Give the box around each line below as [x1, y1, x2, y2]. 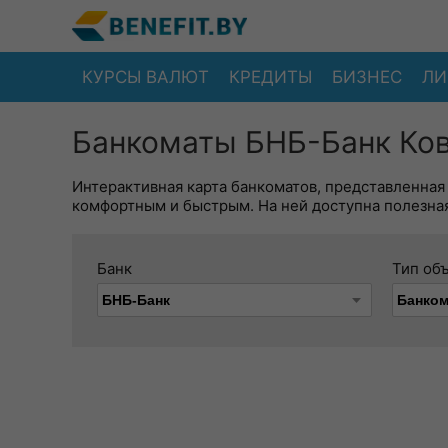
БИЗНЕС [332, 66, 402, 87]
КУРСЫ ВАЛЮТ [82, 66, 209, 87]
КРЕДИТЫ [229, 66, 312, 87]
